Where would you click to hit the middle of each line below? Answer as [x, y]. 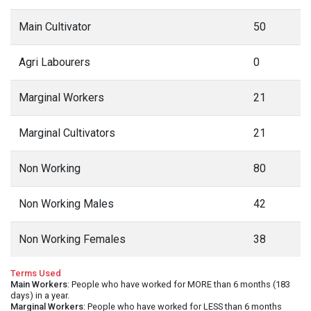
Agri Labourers [54, 62]
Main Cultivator [55, 27]
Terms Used [36, 273]
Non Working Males [66, 204]
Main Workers [39, 284]
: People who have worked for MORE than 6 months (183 [179, 284]
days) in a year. [40, 295]
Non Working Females [72, 239]
